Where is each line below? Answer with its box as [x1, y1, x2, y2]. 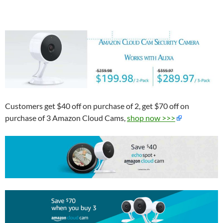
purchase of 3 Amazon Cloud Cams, [5, 112, 127, 122]
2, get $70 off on [133, 101, 189, 111]
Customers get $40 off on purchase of [5, 101, 133, 111]
